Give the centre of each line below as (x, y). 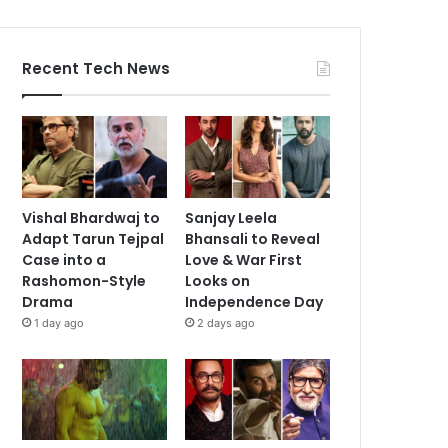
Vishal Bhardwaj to (91, 217)
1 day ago (59, 322)
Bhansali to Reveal (253, 238)
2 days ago (226, 322)
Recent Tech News (96, 68)
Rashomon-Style (84, 280)
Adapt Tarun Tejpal (93, 238)
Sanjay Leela (231, 217)
